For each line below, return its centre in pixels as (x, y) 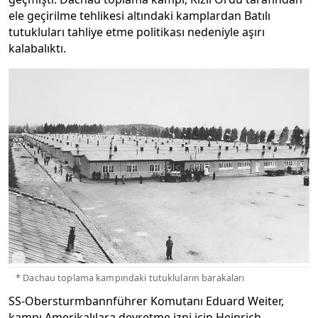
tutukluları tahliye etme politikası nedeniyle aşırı (137, 32)
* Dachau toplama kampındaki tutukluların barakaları (130, 278)
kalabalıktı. (37, 49)
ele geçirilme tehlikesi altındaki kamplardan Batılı (139, 16)
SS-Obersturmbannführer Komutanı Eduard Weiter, (146, 301)
